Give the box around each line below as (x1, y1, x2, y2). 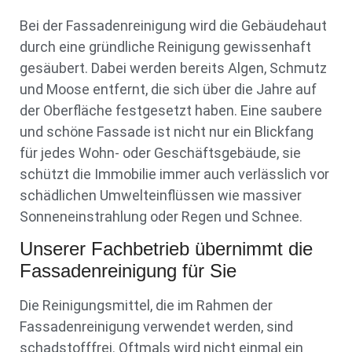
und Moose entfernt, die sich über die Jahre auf (20, 80, 317, 97)
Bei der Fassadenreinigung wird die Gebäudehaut (20, 16, 327, 34)
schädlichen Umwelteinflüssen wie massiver (20, 186, 302, 203)
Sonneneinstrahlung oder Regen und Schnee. (20, 207, 302, 225)
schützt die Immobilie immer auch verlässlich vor (20, 165, 329, 182)
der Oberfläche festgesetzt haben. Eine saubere (20, 101, 322, 119)
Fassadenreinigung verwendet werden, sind (20, 318, 293, 335)
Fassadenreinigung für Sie (20, 260, 236, 282)
